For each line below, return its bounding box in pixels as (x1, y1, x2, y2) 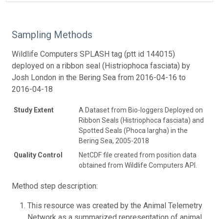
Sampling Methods (12, 28, 92, 41)
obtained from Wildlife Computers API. (79, 161, 197, 169)
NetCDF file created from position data (79, 151, 197, 159)
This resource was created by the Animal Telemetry (27, 200, 202, 210)
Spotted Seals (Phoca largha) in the (79, 126, 188, 134)
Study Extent (14, 106, 54, 114)
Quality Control (14, 151, 63, 159)
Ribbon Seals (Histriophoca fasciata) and (79, 116, 204, 124)
